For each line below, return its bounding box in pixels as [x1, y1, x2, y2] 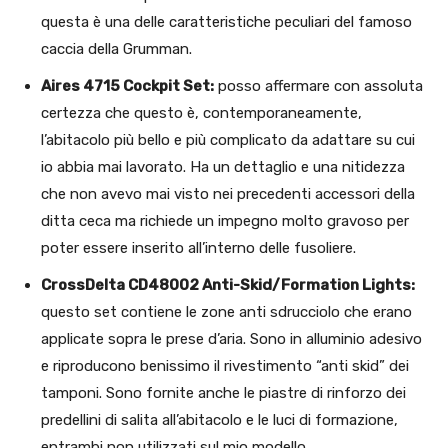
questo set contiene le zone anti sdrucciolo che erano [41, 303, 412, 322]
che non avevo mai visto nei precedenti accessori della [41, 185, 415, 204]
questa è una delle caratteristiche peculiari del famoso [41, 13, 412, 32]
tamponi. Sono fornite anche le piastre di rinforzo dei [41, 384, 406, 403]
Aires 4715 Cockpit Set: [41, 77, 214, 96]
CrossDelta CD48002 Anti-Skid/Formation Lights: [41, 276, 415, 295]
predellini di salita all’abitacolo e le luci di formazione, [41, 411, 398, 430]
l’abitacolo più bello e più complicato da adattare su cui [41, 131, 415, 150]
